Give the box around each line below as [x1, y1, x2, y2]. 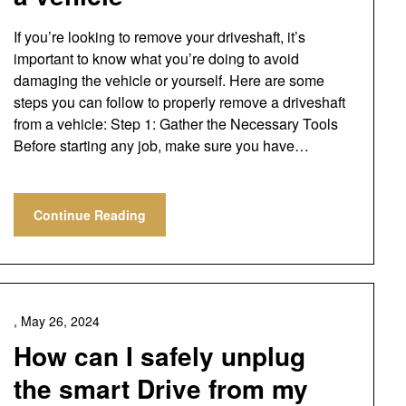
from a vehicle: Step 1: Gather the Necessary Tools [13, 113, 338, 134]
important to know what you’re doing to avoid [13, 48, 299, 69]
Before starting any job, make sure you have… [13, 135, 309, 156]
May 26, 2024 [20, 312, 100, 330]
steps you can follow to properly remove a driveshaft [13, 92, 345, 112]
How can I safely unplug [13, 337, 305, 374]
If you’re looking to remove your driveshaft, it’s [13, 26, 305, 47]
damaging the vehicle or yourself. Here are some [13, 70, 324, 91]
